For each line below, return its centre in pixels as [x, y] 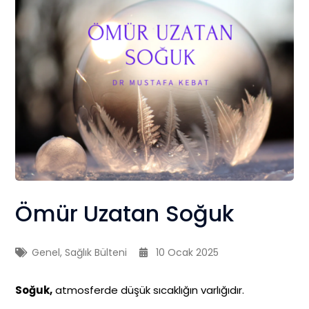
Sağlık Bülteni [96, 252]
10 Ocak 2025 [188, 252]
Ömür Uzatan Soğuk [125, 213]
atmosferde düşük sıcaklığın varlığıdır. [149, 290]
